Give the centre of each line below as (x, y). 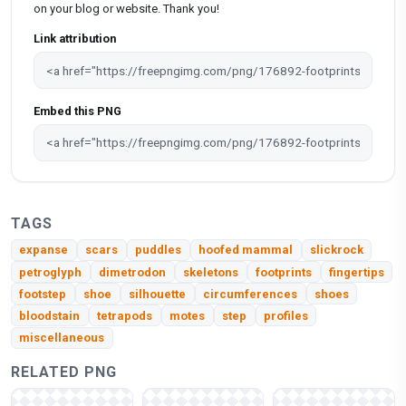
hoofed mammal (246, 250)
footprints (284, 272)
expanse (44, 250)
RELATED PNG (64, 372)
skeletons (211, 272)
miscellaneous (62, 338)
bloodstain (50, 316)
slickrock (336, 250)
